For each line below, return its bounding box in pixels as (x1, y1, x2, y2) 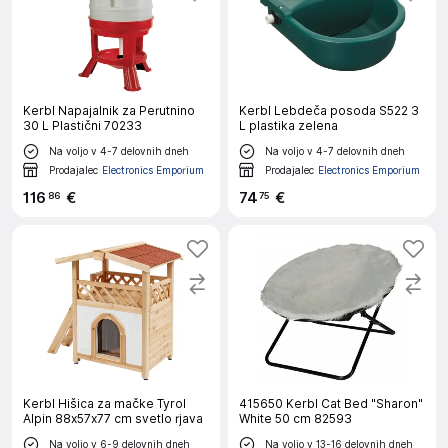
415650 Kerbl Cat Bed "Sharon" (239, 396, 423, 411)
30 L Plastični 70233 (23, 118, 142, 133)
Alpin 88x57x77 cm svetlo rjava (23, 411, 203, 426)
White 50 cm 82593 (239, 411, 352, 426)
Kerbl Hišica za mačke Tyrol (23, 396, 186, 411)
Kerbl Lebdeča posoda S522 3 (239, 103, 419, 118)
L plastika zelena (239, 118, 338, 133)
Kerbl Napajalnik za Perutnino (23, 103, 195, 118)
